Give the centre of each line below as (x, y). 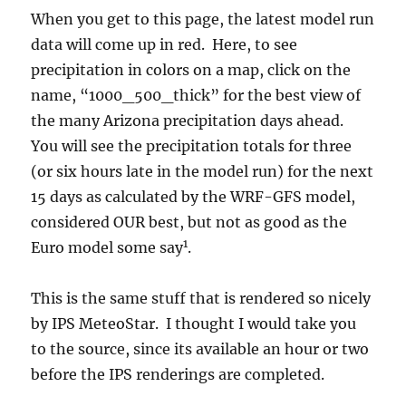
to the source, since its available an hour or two (200, 349)
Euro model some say (107, 247)
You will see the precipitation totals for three (192, 146)
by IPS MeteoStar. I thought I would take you (194, 324)
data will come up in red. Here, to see (164, 44)
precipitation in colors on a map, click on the (193, 70)
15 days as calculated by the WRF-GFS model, (193, 197)
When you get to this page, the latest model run (203, 19)
